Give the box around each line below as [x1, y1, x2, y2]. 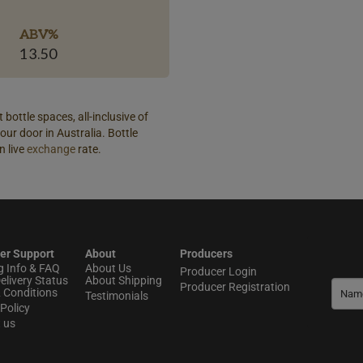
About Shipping [85, 274, 162, 287]
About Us [85, 262, 131, 275]
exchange [27, 142, 75, 156]
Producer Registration [179, 280, 290, 293]
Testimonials [85, 289, 148, 302]
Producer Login [179, 265, 257, 278]
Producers [179, 247, 233, 260]
